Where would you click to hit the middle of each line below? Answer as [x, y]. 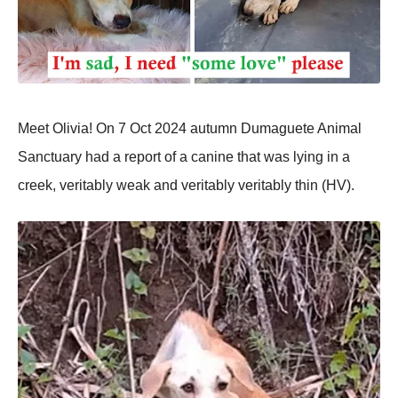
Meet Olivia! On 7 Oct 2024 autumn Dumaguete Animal [190, 129]
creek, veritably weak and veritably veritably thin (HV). [186, 186]
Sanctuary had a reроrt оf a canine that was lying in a [184, 157]
